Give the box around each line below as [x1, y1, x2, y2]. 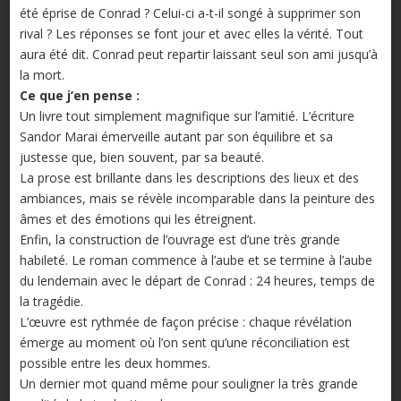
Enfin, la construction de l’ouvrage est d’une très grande [19, 230, 340, 248]
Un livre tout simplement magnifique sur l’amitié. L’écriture [19, 107, 354, 124]
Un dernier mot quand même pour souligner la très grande [19, 374, 358, 392]
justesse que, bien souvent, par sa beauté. [19, 148, 264, 166]
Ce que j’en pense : [19, 86, 140, 104]
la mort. [19, 65, 64, 83]
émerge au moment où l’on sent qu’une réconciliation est [19, 333, 350, 351]
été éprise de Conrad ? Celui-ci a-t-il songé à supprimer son [19, 4, 361, 21]
